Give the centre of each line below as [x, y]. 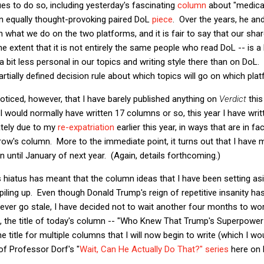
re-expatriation [86, 127]
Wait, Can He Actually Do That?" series [154, 249]
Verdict [233, 99]
